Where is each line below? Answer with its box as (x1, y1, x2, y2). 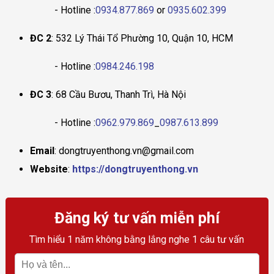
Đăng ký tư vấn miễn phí (54, 209, 220, 228)
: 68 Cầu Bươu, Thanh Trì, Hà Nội (51, 89, 186, 101)
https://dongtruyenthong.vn (72, 163, 198, 176)
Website (29, 163, 68, 176)
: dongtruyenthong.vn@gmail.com (54, 145, 194, 157)
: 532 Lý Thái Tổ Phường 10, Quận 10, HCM (51, 32, 233, 45)
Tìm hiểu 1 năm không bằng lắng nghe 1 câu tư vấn (29, 234, 245, 246)
